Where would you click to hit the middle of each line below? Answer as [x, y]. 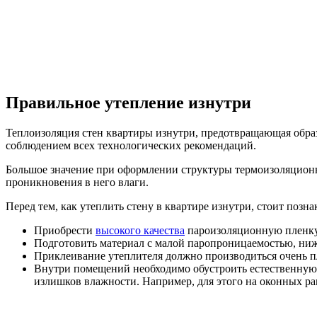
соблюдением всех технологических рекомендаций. [131, 146]
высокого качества [140, 231]
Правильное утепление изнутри [128, 103]
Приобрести [65, 231]
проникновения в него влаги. [77, 183]
